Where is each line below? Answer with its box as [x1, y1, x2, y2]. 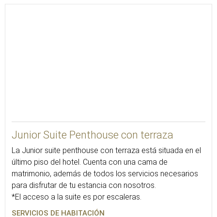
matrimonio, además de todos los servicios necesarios [12, 169, 198, 178]
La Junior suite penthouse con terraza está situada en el [12, 146, 201, 155]
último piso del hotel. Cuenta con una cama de [12, 157, 168, 167]
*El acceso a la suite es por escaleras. [12, 192, 141, 201]
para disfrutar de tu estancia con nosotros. [12, 181, 156, 190]
